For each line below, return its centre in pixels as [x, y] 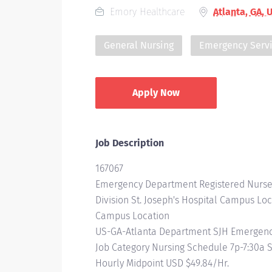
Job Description [130, 143]
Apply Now [156, 93]
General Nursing [139, 45]
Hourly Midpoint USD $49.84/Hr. [162, 263]
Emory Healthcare [146, 12]
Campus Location [132, 216]
